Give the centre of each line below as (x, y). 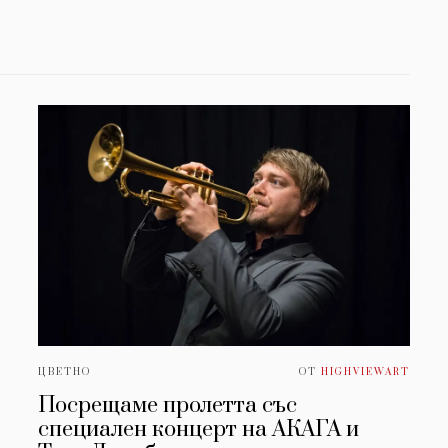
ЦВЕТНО (65, 372)
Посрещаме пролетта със (168, 406)
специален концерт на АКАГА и (199, 430)
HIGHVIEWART (365, 372)
